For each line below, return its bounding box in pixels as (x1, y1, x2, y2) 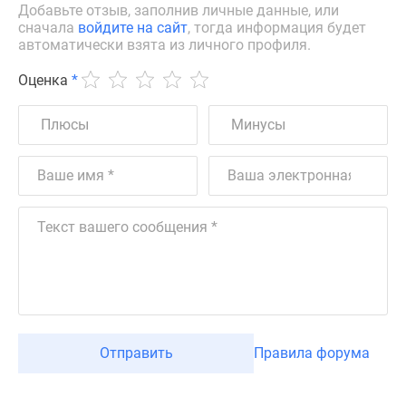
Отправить (99, 343, 173, 362)
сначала (18, 18, 78, 36)
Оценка (18, 71, 68, 89)
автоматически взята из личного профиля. (18, 35, 311, 53)
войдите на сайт (78, 18, 188, 36)
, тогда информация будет (188, 18, 366, 36)
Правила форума (254, 343, 370, 362)
